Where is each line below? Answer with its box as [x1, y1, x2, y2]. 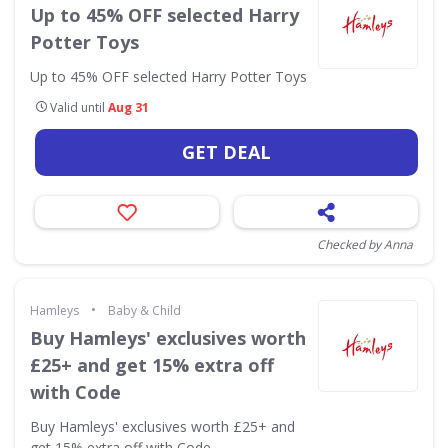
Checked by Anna [317, 236, 413, 253]
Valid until [47, 99, 108, 116]
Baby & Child [108, 302, 181, 319]
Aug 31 [108, 99, 149, 116]
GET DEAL [182, 140, 271, 164]
